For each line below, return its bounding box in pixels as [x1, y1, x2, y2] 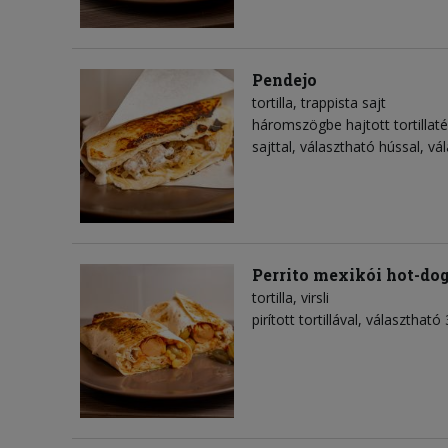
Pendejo [252, 69, 317, 91]
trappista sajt [301, 93, 386, 113]
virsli [301, 288, 329, 308]
